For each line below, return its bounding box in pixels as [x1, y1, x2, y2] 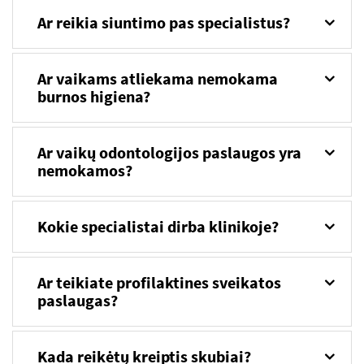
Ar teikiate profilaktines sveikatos [37, 271, 281, 292]
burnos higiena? [37, 85, 150, 106]
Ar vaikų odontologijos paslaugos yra [37, 141, 301, 162]
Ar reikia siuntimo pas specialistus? [37, 11, 290, 32]
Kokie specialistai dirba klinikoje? [37, 215, 279, 236]
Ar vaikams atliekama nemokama [37, 67, 278, 89]
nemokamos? [37, 159, 132, 180]
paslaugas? [37, 289, 118, 310]
